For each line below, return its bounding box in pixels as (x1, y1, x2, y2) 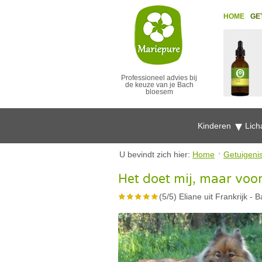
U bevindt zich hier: (119, 150, 192, 159)
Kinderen (197, 121, 233, 130)
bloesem (145, 88, 173, 96)
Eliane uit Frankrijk (179, 192, 247, 201)
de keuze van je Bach (125, 81, 194, 89)
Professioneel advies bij (121, 74, 197, 82)
